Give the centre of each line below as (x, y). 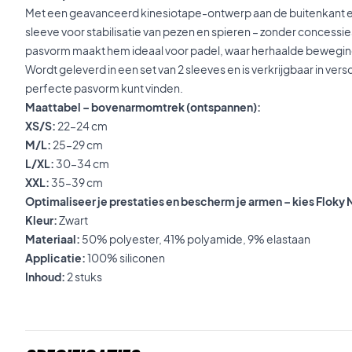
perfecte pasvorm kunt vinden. (104, 88)
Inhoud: (45, 277)
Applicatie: (55, 258)
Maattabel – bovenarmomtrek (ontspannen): (143, 107)
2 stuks (84, 277)
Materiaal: (53, 239)
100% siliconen (125, 258)
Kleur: (41, 220)
